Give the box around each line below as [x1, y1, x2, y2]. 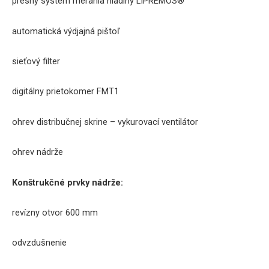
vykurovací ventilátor [118, 116, 198, 127]
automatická [12, 25, 61, 37]
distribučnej [37, 116, 82, 127]
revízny [12, 207, 40, 218]
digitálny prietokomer [12, 86, 94, 97]
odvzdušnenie [12, 237, 67, 249]
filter [43, 56, 60, 67]
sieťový [12, 56, 40, 67]
